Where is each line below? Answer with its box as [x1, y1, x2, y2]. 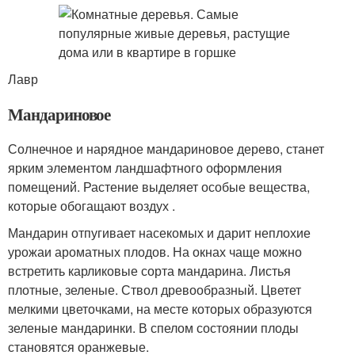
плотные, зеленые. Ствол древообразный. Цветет [8, 281, 301, 299]
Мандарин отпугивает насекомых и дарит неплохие [8, 223, 311, 242]
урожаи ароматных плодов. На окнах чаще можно [8, 242, 302, 261]
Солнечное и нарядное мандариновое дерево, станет [8, 139, 324, 158]
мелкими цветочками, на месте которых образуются [8, 300, 312, 318]
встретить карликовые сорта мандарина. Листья [8, 261, 291, 280]
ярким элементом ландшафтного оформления [8, 158, 282, 177]
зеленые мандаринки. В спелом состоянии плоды [8, 319, 299, 337]
